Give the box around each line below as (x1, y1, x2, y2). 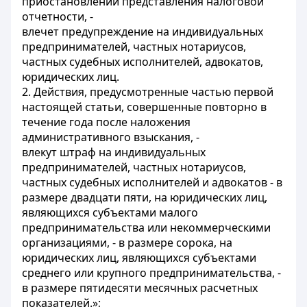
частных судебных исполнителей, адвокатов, (22, 54, 263, 69)
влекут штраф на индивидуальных (22, 145, 206, 160)
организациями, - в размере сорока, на (22, 235, 232, 250)
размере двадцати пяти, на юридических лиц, (22, 190, 267, 205)
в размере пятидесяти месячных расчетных (22, 280, 258, 295)
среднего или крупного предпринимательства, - (22, 265, 281, 280)
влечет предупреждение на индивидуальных (22, 24, 263, 39)
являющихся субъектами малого (22, 205, 198, 220)
